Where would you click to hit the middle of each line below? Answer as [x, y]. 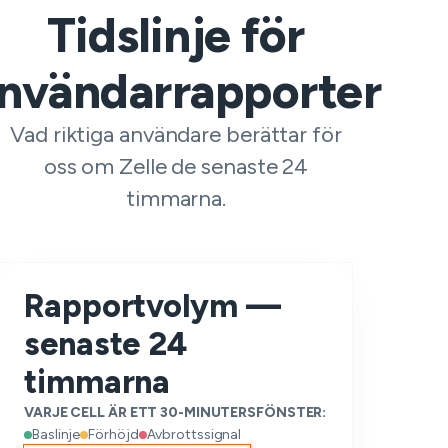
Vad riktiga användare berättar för [176, 134]
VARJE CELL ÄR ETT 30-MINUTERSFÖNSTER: [175, 412]
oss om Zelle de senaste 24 [176, 166]
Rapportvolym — [152, 306]
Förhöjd [113, 434]
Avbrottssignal [194, 434]
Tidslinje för [176, 35]
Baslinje [56, 434]
